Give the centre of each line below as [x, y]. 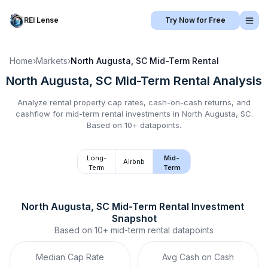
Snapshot [134, 218]
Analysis [236, 81]
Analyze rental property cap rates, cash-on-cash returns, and [134, 102]
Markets [52, 61]
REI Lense [41, 20]
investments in [152, 114]
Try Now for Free [195, 20]
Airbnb [134, 162]
